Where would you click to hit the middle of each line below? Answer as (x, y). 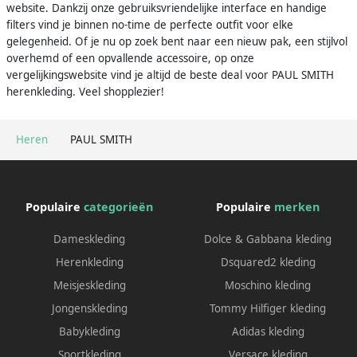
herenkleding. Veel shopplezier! (85, 91)
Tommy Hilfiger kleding (268, 308)
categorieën (118, 206)
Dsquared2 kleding (268, 262)
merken (297, 206)
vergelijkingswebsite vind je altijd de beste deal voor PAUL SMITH (170, 75)
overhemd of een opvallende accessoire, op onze (130, 58)
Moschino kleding (268, 285)
